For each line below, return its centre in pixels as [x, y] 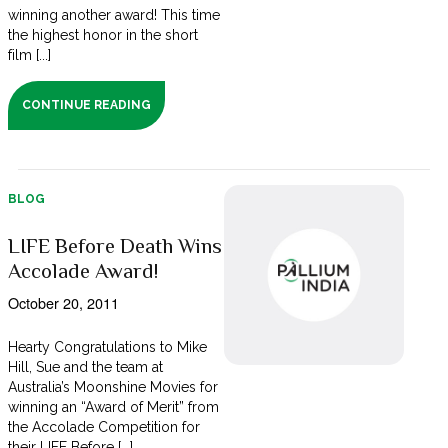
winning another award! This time [114, 15]
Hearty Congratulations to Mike [107, 347]
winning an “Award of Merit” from [113, 407]
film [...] [29, 55]
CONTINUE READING [86, 105]
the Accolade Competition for [104, 427]
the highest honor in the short [103, 35]
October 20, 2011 [63, 303]
